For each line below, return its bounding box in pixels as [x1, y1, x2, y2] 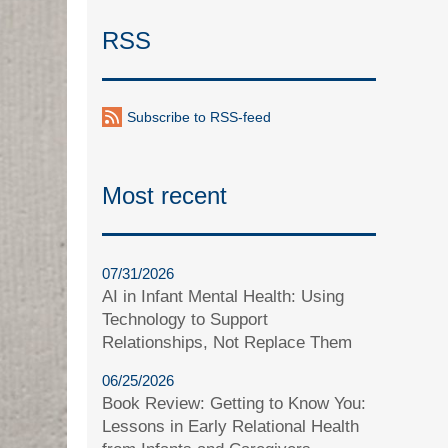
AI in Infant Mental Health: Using [102, 286, 345, 306]
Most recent [102, 181, 228, 209]
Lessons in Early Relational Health [102, 416, 360, 436]
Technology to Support [102, 309, 269, 329]
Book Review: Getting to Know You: [102, 393, 367, 413]
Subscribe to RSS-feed [127, 108, 272, 125]
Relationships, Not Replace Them [102, 332, 353, 352]
